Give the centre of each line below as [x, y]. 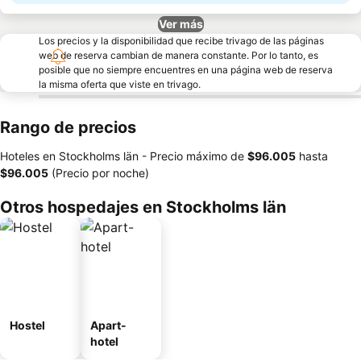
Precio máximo [189, 156]
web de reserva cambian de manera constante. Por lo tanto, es [178, 55]
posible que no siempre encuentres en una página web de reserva [186, 70]
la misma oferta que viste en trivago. [120, 84]
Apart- [108, 325]
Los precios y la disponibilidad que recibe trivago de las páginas [181, 41]
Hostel [27, 325]
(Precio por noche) [99, 173]
